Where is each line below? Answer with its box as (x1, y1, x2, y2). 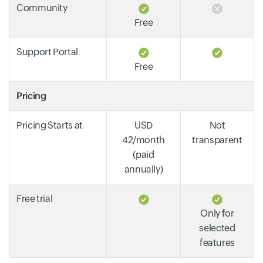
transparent (192, 134, 242, 146)
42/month (122, 134, 166, 146)
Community (16, 2, 68, 14)
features (199, 237, 235, 248)
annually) (124, 164, 163, 175)
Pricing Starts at (16, 120, 83, 131)
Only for (200, 208, 234, 219)
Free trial (16, 193, 53, 204)
